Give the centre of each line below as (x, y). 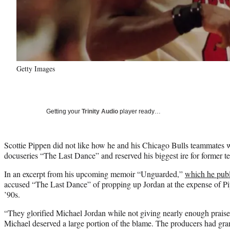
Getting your (64, 111)
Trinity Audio (100, 111)
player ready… (139, 111)
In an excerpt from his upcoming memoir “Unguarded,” (94, 174)
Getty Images (36, 68)
